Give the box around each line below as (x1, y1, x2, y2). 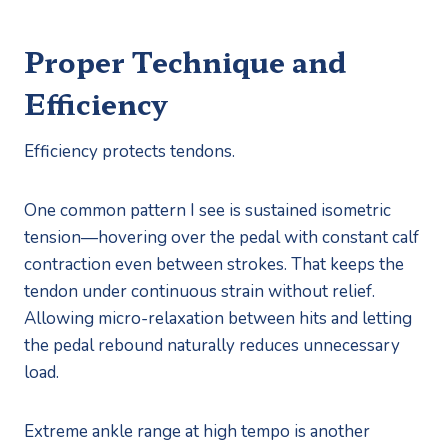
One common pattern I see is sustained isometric (24, 198, 391, 222)
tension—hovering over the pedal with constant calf (24, 225, 419, 249)
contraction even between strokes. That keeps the (24, 252, 404, 276)
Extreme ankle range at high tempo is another (24, 419, 370, 443)
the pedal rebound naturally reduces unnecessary (24, 333, 400, 357)
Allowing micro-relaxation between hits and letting (24, 306, 412, 330)
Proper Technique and (24, 40, 347, 81)
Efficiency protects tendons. (24, 139, 235, 163)
